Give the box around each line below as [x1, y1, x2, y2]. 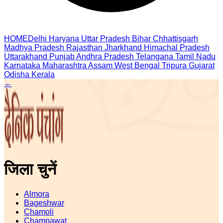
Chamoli [24, 207, 54, 216]
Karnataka [4, 61, 40, 70]
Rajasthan [66, 43, 103, 52]
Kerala [31, 70, 55, 79]
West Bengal [114, 61, 160, 70]
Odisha [4, 70, 29, 79]
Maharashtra [42, 61, 87, 70]
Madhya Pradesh [4, 43, 64, 52]
